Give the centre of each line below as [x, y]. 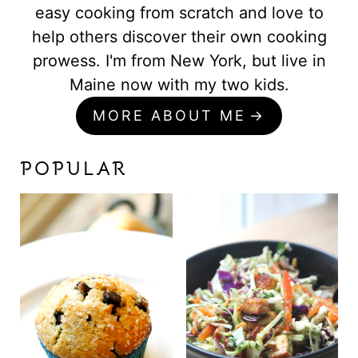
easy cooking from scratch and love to [179, 12]
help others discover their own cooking [179, 36]
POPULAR [74, 169]
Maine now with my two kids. [179, 84]
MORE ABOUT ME [170, 115]
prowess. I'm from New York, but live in [179, 60]
